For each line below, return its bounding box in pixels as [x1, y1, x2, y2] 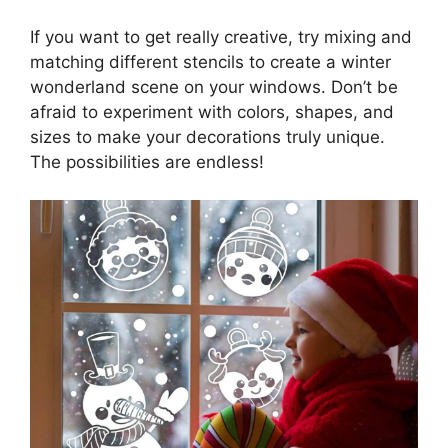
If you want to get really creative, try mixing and [30, 26, 412, 47]
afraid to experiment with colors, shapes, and [30, 101, 394, 122]
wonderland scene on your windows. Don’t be [30, 76, 398, 97]
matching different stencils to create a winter [30, 51, 391, 72]
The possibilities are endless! [30, 151, 264, 172]
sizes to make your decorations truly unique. [30, 126, 385, 147]
